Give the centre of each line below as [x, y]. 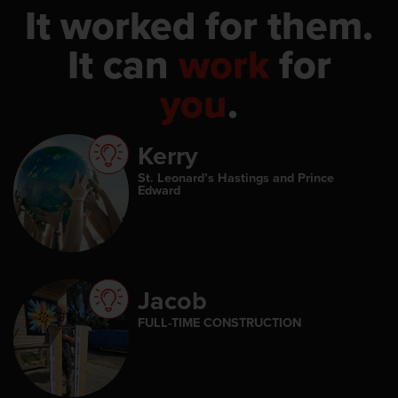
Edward [159, 189]
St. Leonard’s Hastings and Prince [236, 177]
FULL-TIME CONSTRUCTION [219, 322]
